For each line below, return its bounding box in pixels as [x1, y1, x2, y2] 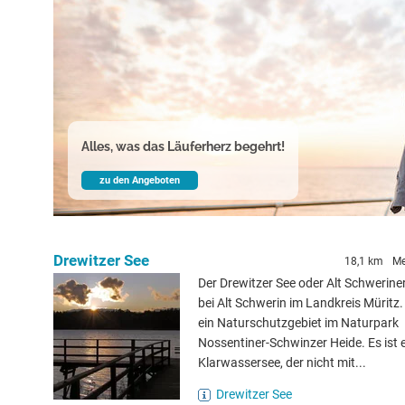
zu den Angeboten [99, 174, 180, 186]
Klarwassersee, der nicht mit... [198, 355, 366, 370]
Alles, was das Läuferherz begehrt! [81, 139, 285, 154]
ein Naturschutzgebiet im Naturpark [198, 316, 399, 330]
